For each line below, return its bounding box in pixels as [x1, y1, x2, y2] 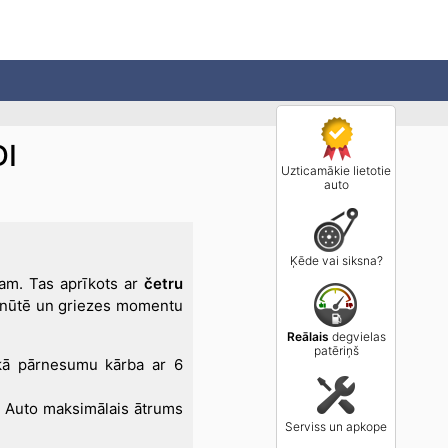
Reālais [286, 329, 329, 344]
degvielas [328, 329, 386, 344]
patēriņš [313, 343, 359, 358]
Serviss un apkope [285, 419, 387, 434]
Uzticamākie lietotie [281, 163, 391, 178]
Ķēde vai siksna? [289, 253, 383, 268]
